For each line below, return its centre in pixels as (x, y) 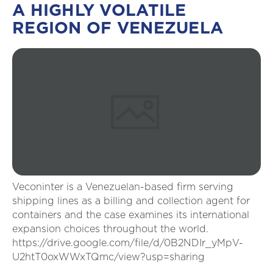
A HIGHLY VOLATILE (99, 11)
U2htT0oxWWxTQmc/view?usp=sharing (108, 257)
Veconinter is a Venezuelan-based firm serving (123, 187)
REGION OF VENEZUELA (118, 28)
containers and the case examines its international (131, 215)
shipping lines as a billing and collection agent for (131, 201)
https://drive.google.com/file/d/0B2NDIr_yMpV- (128, 243)
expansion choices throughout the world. (110, 229)
